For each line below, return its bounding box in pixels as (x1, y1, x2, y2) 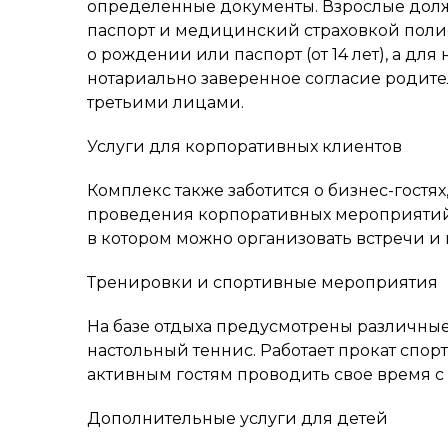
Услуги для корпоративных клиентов (87, 136, 402, 156)
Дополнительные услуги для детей (87, 408, 388, 428)
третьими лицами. (87, 92, 244, 112)
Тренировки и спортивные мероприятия (87, 272, 438, 292)
